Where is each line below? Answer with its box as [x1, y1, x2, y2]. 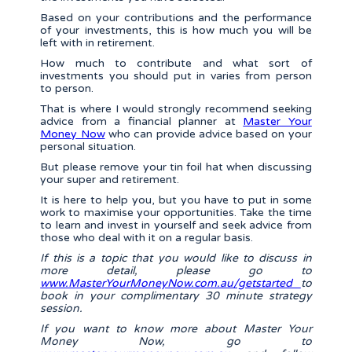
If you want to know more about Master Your [40, 322, 312, 336]
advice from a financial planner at [40, 115, 244, 129]
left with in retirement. [40, 36, 156, 50]
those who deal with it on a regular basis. [40, 231, 254, 245]
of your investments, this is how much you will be [40, 24, 312, 38]
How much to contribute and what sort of [40, 57, 312, 71]
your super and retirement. [40, 173, 180, 187]
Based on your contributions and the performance [40, 11, 312, 25]
